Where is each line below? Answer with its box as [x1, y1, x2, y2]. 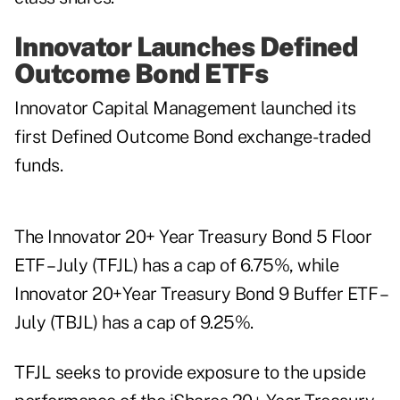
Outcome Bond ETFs [14, 57, 269, 90]
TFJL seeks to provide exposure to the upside [14, 362, 365, 384]
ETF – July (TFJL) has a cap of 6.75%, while [14, 254, 339, 277]
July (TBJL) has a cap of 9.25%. [14, 312, 254, 334]
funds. [14, 154, 62, 177]
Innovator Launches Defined [14, 30, 359, 63]
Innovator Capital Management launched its [14, 97, 356, 120]
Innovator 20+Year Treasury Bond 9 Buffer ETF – [14, 283, 385, 305]
